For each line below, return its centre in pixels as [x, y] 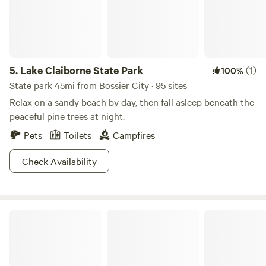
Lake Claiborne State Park [82, 70]
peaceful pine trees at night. [67, 116]
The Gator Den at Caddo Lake [64, 214]
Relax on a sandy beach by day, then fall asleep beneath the [132, 102]
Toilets [77, 135]
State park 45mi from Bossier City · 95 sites [98, 85]
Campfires [134, 135]
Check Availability [59, 161]
